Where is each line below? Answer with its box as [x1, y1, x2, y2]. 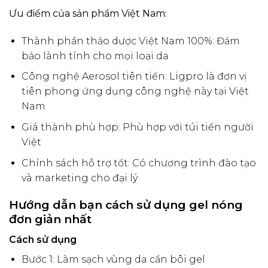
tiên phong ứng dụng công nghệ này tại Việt [21, 86, 249, 98]
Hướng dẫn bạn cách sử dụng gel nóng [9, 197, 243, 212]
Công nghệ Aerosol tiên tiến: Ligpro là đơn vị [21, 71, 246, 83]
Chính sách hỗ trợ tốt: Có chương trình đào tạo [21, 157, 256, 169]
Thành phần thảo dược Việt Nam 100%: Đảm [21, 35, 240, 47]
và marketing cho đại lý [21, 172, 138, 184]
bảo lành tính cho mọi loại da [21, 50, 169, 62]
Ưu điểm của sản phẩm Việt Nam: [9, 7, 167, 19]
